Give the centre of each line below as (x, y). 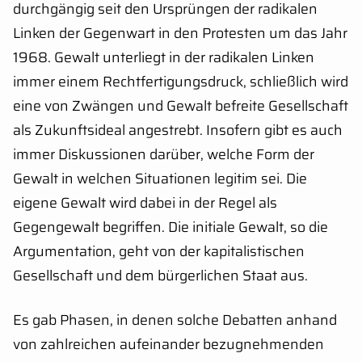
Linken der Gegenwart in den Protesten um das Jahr (180, 34)
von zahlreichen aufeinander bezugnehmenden (168, 345)
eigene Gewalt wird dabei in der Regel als (145, 203)
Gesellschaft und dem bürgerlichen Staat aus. (160, 276)
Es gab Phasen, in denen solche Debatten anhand (175, 320)
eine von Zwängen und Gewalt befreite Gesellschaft (181, 106)
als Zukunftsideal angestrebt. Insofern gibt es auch (178, 130)
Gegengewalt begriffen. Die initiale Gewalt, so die (170, 227)
